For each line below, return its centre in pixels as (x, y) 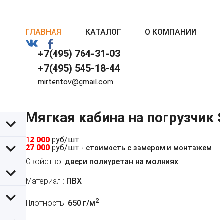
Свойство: (44, 162)
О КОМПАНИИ (171, 32)
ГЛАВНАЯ (43, 32)
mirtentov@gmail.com (76, 82)
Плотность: (46, 203)
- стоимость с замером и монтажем (146, 148)
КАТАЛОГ (103, 32)
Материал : (45, 181)
